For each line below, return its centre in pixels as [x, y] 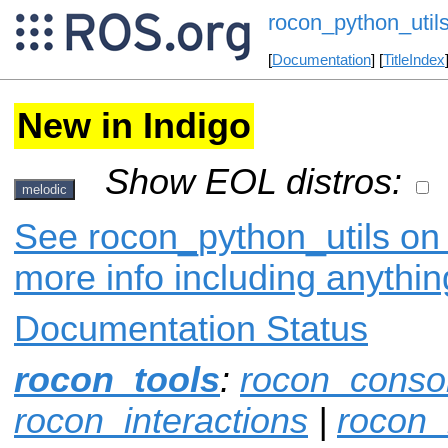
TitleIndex [413, 60]
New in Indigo [134, 125]
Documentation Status [191, 329]
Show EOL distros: [253, 181]
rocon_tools [117, 380]
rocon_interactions [161, 421]
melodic [44, 189]
